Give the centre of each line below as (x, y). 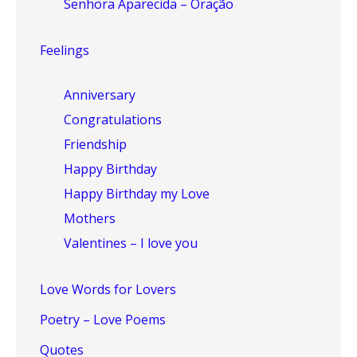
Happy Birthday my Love (137, 194)
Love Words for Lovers (108, 289)
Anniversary (100, 95)
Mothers (90, 218)
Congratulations (113, 120)
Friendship (95, 144)
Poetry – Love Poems (103, 320)
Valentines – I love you (131, 243)
